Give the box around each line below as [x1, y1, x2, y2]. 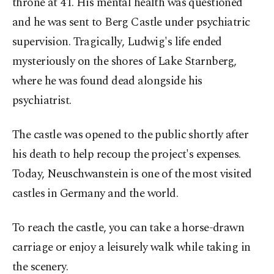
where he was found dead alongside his [12, 72, 202, 90]
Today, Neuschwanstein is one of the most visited [12, 165, 252, 183]
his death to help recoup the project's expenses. [12, 145, 241, 163]
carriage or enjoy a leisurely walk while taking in [12, 238, 251, 256]
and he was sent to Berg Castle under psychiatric [12, 13, 250, 31]
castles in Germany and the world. [12, 184, 179, 202]
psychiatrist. [12, 91, 72, 109]
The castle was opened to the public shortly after [12, 125, 249, 144]
